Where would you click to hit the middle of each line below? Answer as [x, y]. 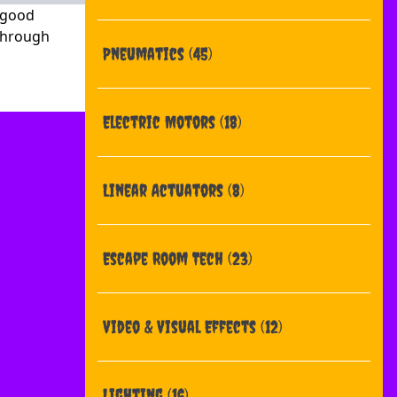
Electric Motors [161, 122]
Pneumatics [146, 54]
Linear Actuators [165, 190]
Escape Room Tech [165, 258]
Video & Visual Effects [182, 327]
